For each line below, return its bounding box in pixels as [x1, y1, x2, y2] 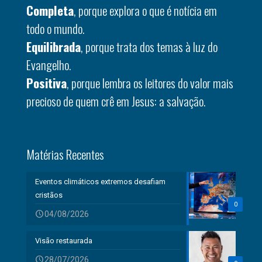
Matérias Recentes [26, 144, 104, 163]
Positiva [26, 73, 67, 92]
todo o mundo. [26, 19, 84, 37]
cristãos [35, 190, 63, 199]
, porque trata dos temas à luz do [81, 37, 218, 56]
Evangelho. [26, 55, 71, 74]
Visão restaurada [35, 236, 92, 245]
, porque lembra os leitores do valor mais [67, 73, 233, 92]
